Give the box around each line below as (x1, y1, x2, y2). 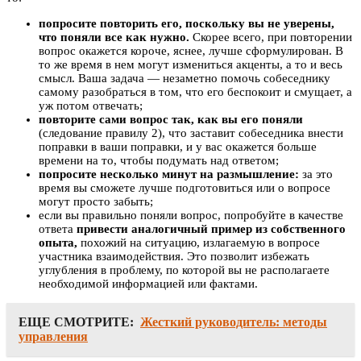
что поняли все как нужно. (39, 30, 193, 44)
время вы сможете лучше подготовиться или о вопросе (39, 180, 330, 194)
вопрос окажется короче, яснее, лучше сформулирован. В (39, 44, 343, 57)
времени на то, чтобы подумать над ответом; (39, 153, 279, 167)
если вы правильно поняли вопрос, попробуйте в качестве (39, 208, 343, 222)
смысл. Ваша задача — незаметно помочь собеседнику (39, 71, 330, 85)
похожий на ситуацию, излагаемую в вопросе (81, 235, 320, 249)
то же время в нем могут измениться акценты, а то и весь (39, 57, 342, 71)
